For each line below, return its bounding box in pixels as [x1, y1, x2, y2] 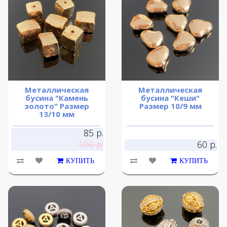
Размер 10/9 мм [139, 101, 202, 111]
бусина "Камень [25, 93, 88, 103]
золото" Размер [24, 101, 89, 111]
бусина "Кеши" [141, 93, 200, 103]
